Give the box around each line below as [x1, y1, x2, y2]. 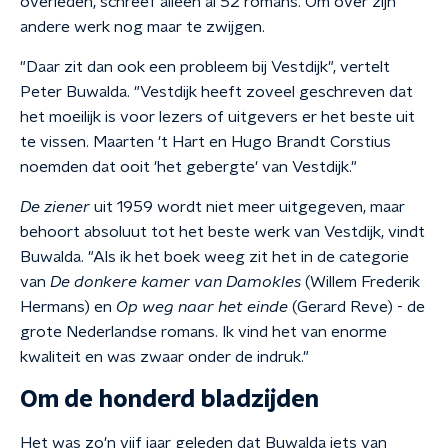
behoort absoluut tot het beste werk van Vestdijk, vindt [20, 224, 425, 240]
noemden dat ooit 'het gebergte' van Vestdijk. [20, 159, 351, 175]
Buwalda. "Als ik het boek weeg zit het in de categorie [20, 249, 409, 265]
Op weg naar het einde [116, 299, 288, 315]
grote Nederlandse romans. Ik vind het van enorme [20, 324, 387, 340]
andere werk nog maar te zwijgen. [20, 19, 265, 35]
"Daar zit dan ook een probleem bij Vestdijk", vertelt [20, 59, 390, 75]
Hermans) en [20, 299, 116, 315]
